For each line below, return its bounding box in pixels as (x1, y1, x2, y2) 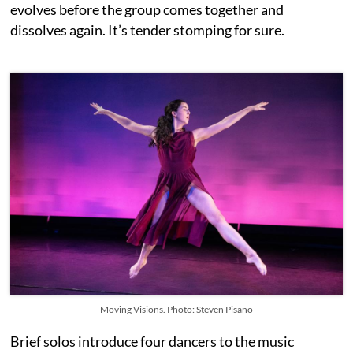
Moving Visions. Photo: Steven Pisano (99, 303, 253, 316)
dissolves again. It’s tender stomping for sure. (10, 21, 288, 39)
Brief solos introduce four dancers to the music (10, 333, 295, 351)
